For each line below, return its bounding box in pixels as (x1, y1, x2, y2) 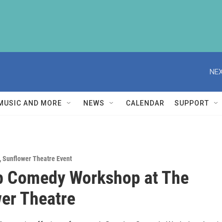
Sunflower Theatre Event (2, 155, 72, 163)
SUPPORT (174, 99, 209, 107)
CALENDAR (126, 99, 165, 107)
